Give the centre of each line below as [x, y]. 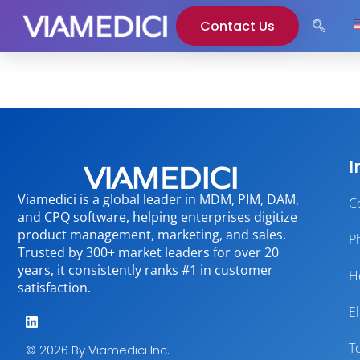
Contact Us [238, 26]
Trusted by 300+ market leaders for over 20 [148, 252]
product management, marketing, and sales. [152, 235]
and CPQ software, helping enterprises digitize [157, 217]
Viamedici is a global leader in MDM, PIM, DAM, [158, 199]
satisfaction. [54, 288]
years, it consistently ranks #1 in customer [145, 270]
